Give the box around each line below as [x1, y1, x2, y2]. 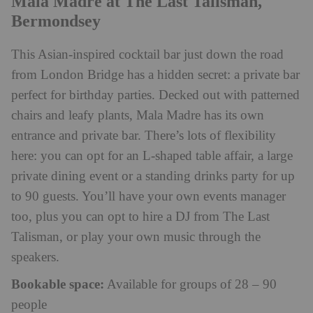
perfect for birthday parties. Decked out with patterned [11, 87, 300, 103]
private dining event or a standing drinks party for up [11, 168, 295, 184]
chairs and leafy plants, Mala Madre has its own [11, 108, 264, 123]
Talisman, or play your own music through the [11, 229, 261, 245]
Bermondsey [11, 11, 101, 30]
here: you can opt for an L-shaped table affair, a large [11, 148, 293, 163]
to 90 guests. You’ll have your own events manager [11, 189, 286, 204]
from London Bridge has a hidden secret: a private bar [11, 67, 300, 82]
